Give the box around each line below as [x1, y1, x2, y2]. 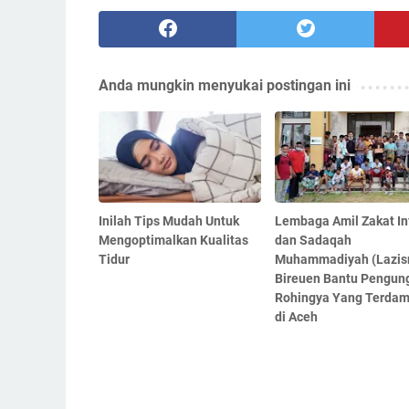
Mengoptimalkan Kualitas [99, 233, 248, 248]
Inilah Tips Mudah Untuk [99, 214, 239, 229]
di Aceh [274, 309, 318, 325]
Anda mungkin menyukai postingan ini [99, 77, 351, 95]
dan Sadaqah [274, 233, 351, 248]
